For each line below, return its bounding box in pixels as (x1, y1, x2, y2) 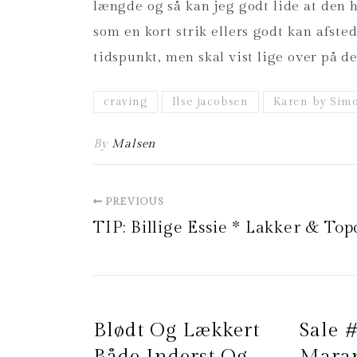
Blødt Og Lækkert (93, 319, 260, 342)
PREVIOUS (102, 195, 165, 208)
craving (104, 96, 147, 108)
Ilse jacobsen (171, 96, 249, 108)
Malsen (112, 137, 156, 151)
